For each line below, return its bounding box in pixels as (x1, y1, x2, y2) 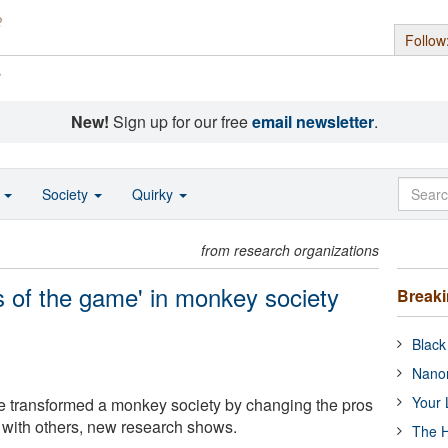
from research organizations (201, 240, 380, 260)
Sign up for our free (108, 110, 252, 133)
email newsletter (251, 110, 374, 133)
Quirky (132, 184, 177, 204)
